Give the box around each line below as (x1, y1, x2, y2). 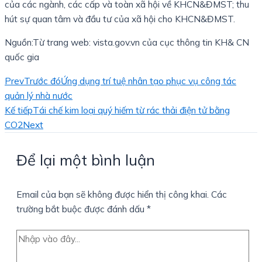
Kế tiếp (5, 104, 33, 116)
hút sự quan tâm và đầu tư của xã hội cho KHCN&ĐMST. (5, 12, 235, 25)
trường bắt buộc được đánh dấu (16, 202, 147, 215)
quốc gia (5, 51, 42, 63)
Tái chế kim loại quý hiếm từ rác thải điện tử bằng (33, 104, 230, 116)
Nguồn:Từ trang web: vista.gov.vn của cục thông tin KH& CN (5, 36, 249, 49)
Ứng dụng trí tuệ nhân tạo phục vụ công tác (61, 74, 236, 87)
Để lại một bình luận (16, 150, 155, 170)
